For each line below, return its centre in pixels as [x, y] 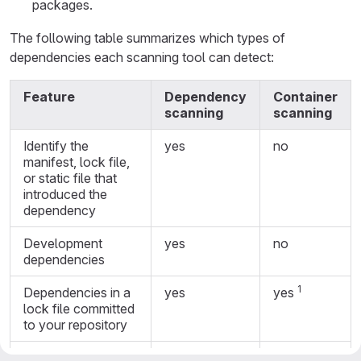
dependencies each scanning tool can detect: [142, 57]
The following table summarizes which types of [147, 38]
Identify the [56, 146]
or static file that [70, 178]
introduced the [65, 194]
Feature [49, 97]
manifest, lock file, [77, 162]
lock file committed [79, 309]
